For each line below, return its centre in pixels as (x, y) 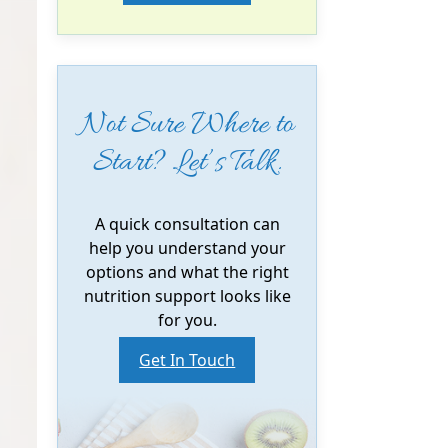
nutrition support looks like (187, 296)
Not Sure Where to (187, 125)
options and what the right (187, 272)
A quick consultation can (187, 224)
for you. (187, 320)
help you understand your (187, 248)
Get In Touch (187, 360)
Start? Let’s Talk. (187, 163)
